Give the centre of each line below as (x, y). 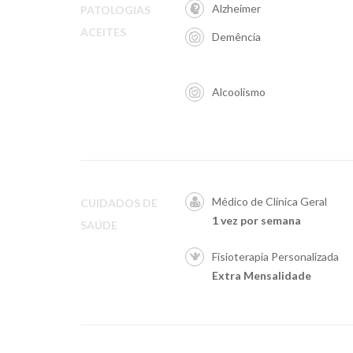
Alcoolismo (239, 92)
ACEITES (103, 32)
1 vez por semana (256, 220)
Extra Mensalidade (262, 275)
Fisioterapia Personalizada (275, 256)
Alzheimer (236, 8)
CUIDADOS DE (119, 203)
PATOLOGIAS (115, 10)
